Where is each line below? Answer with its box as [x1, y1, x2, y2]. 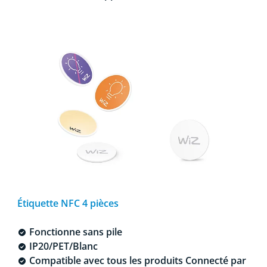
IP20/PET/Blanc [26, 239, 98, 253]
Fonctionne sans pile [26, 225, 122, 238]
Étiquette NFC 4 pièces [17, 196, 119, 210]
